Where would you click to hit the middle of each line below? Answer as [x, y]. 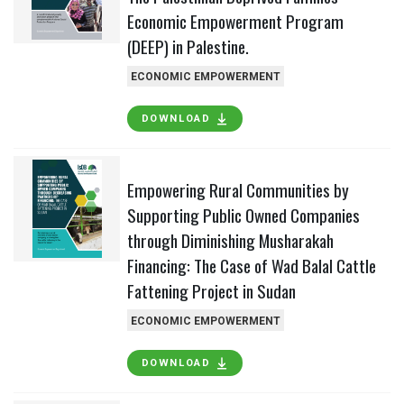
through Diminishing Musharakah [230, 240]
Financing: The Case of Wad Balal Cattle [251, 265]
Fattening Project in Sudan [211, 290]
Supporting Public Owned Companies [243, 215]
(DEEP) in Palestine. [188, 46]
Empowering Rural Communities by [238, 189]
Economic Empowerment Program [235, 21]
